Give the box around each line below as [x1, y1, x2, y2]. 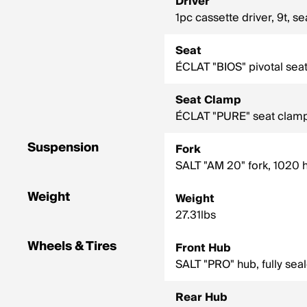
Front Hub [175, 238, 231, 258]
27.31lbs [175, 206, 216, 225]
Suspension [27, 137, 99, 158]
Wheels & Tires [27, 236, 116, 257]
